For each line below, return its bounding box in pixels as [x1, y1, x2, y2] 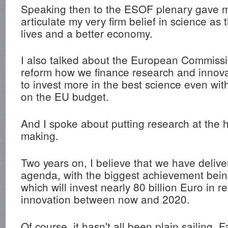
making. [21, 128, 59, 144]
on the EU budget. [21, 89, 109, 104]
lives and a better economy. [21, 25, 153, 41]
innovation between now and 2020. [21, 191, 190, 207]
